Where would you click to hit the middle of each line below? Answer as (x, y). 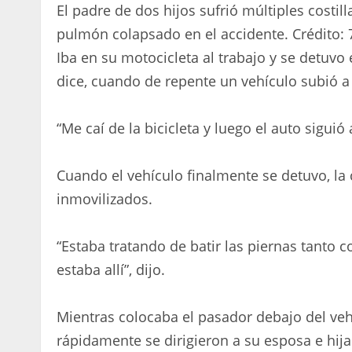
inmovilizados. (104, 198)
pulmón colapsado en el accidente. (172, 33)
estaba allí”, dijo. (111, 269)
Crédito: (318, 33)
